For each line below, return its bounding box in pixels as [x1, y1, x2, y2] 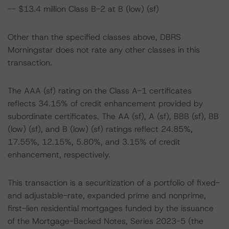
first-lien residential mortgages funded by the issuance [8, 203, 214, 214]
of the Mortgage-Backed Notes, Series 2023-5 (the [8, 216, 203, 226]
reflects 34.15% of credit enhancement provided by [8, 98, 203, 109]
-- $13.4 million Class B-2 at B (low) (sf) [8, 4, 159, 14]
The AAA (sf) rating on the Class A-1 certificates [8, 85, 192, 96]
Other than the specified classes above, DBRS [8, 32, 181, 42]
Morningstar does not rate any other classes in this [8, 44, 200, 55]
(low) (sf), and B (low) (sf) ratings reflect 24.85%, [8, 124, 193, 134]
